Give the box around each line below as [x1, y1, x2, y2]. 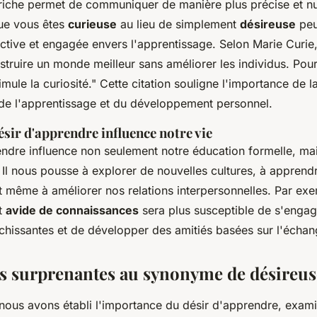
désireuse [240, 17, 296, 32]
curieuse [68, 17, 117, 32]
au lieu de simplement [117, 17, 240, 32]
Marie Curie [253, 37, 314, 52]
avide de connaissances [6, 203, 139, 218]
